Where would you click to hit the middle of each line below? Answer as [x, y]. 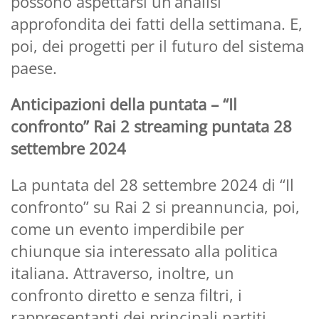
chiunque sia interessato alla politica [144, 250]
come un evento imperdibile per [127, 228]
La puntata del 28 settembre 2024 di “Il [152, 184]
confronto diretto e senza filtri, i [126, 294]
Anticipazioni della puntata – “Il [124, 104]
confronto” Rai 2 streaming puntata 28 [151, 126]
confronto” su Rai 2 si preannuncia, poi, [155, 206]
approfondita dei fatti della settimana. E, [157, 23]
